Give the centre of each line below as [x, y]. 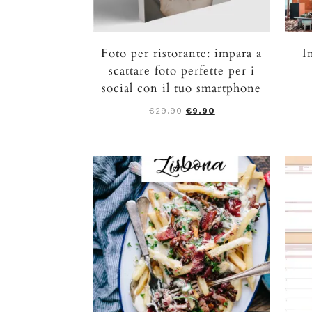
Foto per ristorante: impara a [182, 53]
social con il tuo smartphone [182, 88]
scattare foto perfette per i [181, 70]
